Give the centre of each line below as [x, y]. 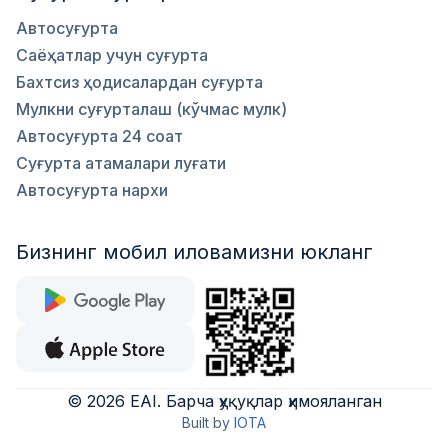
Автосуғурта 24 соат [99, 136]
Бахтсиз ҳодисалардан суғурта [139, 82]
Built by [206, 422]
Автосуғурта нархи [92, 190]
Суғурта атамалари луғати [121, 163]
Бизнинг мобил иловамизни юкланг [194, 252]
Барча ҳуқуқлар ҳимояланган [273, 401]
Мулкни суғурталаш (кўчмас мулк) [151, 109]
